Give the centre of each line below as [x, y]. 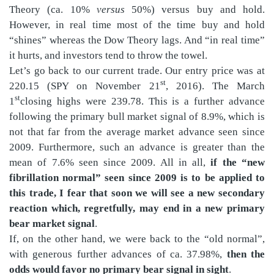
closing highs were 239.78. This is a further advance [143, 101]
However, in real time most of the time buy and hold [137, 24]
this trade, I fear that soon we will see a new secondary [137, 193]
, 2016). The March [215, 86]
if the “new [238, 162]
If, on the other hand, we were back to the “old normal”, [137, 239]
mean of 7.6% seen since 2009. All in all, [110, 162]
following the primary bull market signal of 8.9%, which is [137, 116]
